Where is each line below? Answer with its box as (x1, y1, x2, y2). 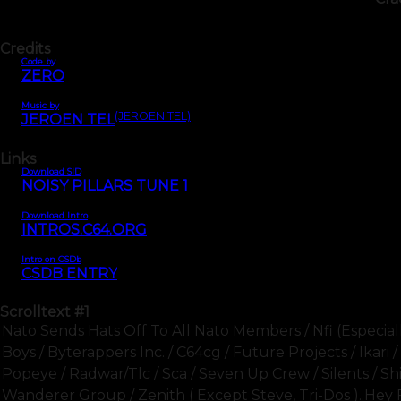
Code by (21, 56, 55, 67)
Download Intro (21, 209, 88, 220)
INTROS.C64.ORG (21, 220, 147, 238)
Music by (21, 100, 59, 111)
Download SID (21, 166, 81, 176)
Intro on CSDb (21, 253, 81, 264)
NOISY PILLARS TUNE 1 (21, 176, 188, 194)
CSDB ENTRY (21, 264, 117, 282)
